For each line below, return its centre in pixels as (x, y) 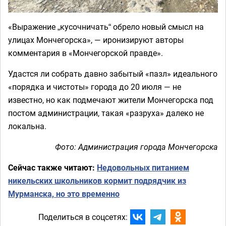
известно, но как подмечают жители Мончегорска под (111, 100)
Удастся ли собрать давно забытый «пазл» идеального (113, 74)
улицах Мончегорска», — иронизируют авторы (96, 40)
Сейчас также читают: (52, 167)
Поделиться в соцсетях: (83, 217)
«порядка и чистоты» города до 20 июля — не (95, 87)
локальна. (27, 126)
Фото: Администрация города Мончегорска (136, 147)
